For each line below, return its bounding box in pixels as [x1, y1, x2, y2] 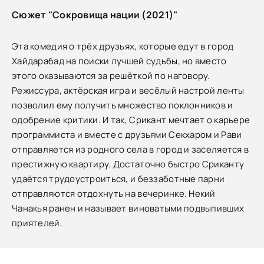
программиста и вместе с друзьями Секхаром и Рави [12, 128, 242, 141]
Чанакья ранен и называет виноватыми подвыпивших [12, 202, 245, 214]
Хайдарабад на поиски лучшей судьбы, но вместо [12, 55, 227, 67]
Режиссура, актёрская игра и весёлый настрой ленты [12, 84, 245, 97]
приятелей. [12, 217, 62, 229]
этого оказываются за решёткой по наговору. [12, 70, 210, 82]
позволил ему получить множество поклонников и [12, 99, 233, 111]
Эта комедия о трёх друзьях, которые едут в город [12, 40, 234, 52]
